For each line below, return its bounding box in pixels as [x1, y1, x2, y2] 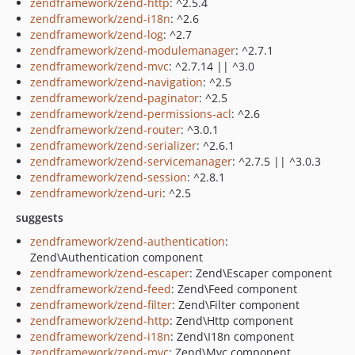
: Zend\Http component [170, 313, 293, 328]
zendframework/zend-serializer [30, 138, 197, 153]
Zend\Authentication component [30, 250, 203, 265]
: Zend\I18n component [170, 329, 294, 344]
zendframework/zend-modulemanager [30, 43, 235, 58]
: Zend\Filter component [172, 297, 300, 312]
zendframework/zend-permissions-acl [30, 106, 231, 121]
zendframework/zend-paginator [30, 90, 199, 105]
